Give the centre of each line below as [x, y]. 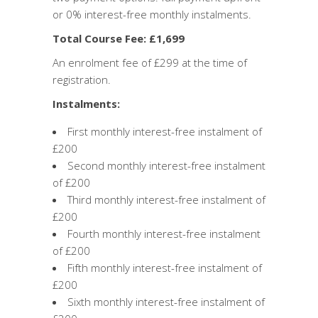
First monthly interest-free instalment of [165, 131]
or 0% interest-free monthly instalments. [152, 14]
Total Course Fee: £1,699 [119, 38]
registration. [82, 79]
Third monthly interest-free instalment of [166, 199]
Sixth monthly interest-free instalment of [166, 302]
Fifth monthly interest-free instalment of [165, 268]
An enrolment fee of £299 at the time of [150, 62]
